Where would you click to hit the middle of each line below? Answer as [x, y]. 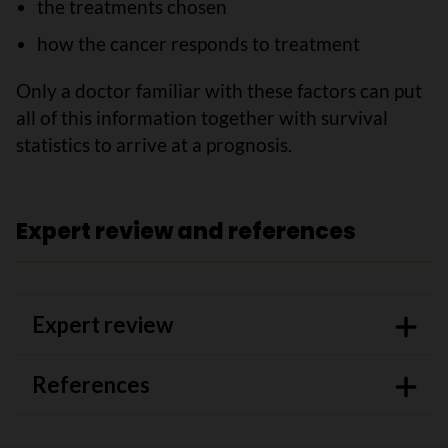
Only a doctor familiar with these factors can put [219, 90]
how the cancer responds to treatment [198, 43]
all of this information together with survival [202, 117]
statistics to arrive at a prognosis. [154, 144]
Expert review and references [186, 231]
